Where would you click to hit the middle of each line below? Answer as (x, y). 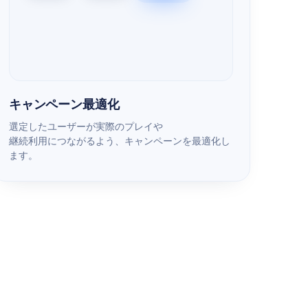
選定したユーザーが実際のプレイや (86, 126)
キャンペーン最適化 (64, 104)
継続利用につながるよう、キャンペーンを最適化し (120, 141)
